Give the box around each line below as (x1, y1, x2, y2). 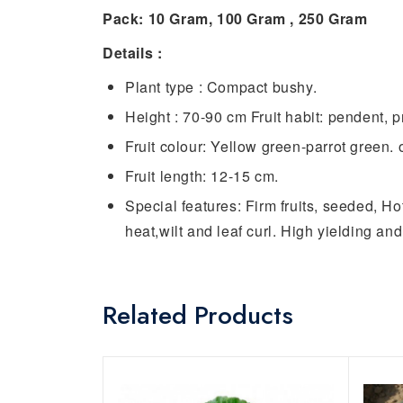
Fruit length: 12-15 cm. (125, 165, 279, 186)
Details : (103, 41, 163, 63)
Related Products (103, 296, 293, 334)
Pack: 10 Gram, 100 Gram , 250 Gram (103, 7, 368, 29)
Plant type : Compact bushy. (125, 76, 318, 97)
